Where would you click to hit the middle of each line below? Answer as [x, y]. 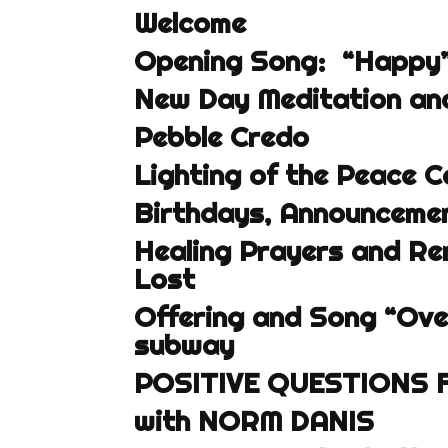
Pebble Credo [222, 137]
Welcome [190, 23]
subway [184, 345]
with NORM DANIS [254, 421]
